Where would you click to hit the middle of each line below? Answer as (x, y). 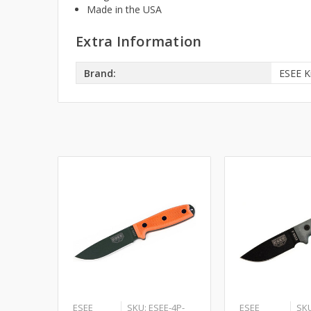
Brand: (100, 73)
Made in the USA (125, 10)
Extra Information (139, 42)
